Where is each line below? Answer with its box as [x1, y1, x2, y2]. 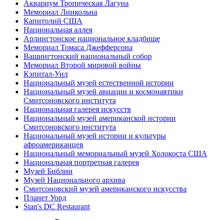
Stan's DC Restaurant [24, 202, 90, 211]
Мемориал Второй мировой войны [24, 61, 141, 70]
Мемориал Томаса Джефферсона [24, 43, 133, 52]
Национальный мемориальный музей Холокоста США [24, 149, 207, 158]
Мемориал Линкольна [24, 8, 97, 17]
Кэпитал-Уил [24, 70, 68, 79]
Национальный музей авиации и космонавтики [24, 87, 183, 96]
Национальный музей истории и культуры [24, 132, 166, 140]
